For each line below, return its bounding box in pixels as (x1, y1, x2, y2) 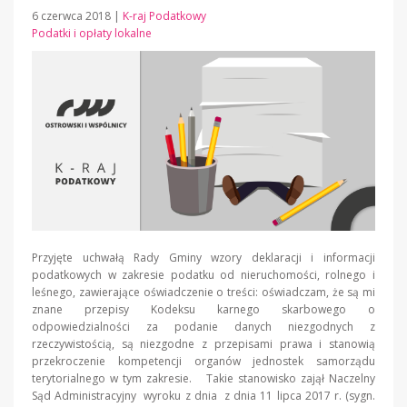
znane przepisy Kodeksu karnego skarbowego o (32, 302, 375, 318)
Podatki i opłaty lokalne (32, 25, 152, 41)
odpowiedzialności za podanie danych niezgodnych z (32, 319, 375, 335)
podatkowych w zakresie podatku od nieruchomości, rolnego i (32, 267, 375, 283)
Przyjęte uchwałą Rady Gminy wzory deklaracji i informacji (32, 250, 375, 266)
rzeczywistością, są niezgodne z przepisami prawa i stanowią (32, 336, 375, 352)
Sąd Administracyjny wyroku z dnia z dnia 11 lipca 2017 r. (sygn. (32, 388, 375, 404)
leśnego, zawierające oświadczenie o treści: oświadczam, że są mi (32, 284, 375, 301)
